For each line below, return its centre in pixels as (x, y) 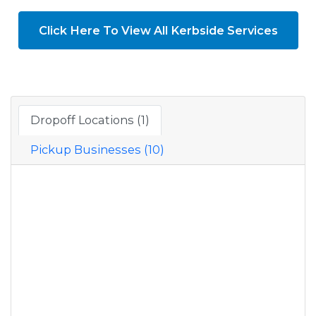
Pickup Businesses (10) (97, 150)
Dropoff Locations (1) (90, 120)
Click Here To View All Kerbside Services (158, 30)
